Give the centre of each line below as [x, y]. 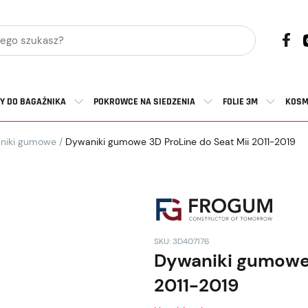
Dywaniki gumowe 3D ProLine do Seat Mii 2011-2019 [179, 142]
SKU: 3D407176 [182, 241]
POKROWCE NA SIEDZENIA [144, 102]
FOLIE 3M [240, 102]
